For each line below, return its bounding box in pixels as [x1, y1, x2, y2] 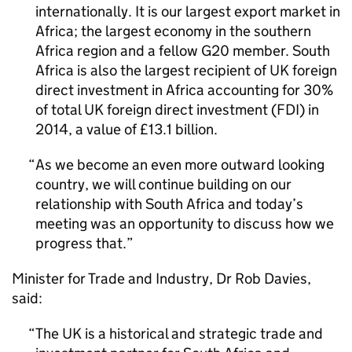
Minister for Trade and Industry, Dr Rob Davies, [12, 269, 311, 288]
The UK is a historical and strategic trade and [35, 324, 323, 343]
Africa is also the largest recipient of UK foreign [35, 61, 337, 79]
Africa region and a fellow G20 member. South [35, 42, 330, 60]
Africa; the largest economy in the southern [35, 22, 311, 40]
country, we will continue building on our [35, 175, 291, 193]
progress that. [35, 234, 126, 252]
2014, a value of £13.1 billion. [35, 120, 218, 138]
